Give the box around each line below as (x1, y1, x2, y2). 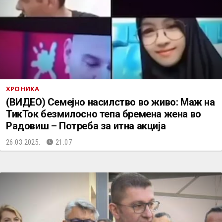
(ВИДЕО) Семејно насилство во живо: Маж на (6, 96, 215, 108)
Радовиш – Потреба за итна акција (6, 120, 166, 132)
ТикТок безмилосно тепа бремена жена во (6, 108, 201, 120)
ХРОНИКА (6, 84, 40, 93)
